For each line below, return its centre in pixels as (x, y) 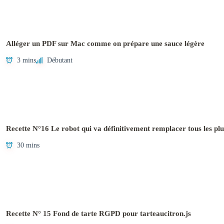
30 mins (28, 145)
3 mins (26, 60)
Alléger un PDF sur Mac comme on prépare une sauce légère (105, 44)
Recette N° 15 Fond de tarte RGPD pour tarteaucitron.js (98, 214)
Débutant (60, 60)
